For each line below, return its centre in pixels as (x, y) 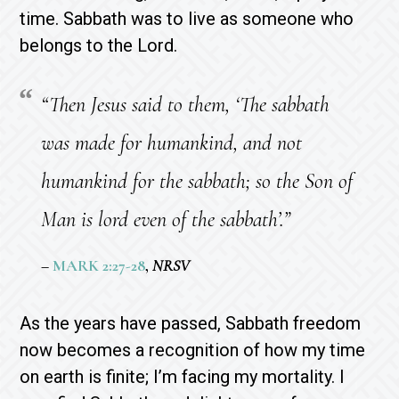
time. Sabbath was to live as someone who (187, 18)
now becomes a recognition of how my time (193, 350)
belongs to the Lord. (103, 45)
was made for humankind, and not (172, 142)
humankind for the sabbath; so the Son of (197, 181)
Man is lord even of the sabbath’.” (166, 219)
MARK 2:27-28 (99, 265)
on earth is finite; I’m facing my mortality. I (183, 376)
